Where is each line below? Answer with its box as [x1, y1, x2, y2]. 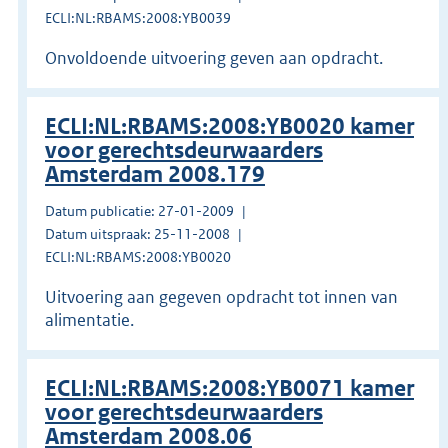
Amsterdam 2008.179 [45, 160, 265, 188]
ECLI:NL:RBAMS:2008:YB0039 [45, 8, 231, 27]
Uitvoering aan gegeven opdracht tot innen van [45, 285, 398, 308]
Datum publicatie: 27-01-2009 [45, 201, 234, 220]
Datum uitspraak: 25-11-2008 [45, 224, 230, 243]
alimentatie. [45, 308, 134, 331]
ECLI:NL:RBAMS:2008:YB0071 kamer [45, 374, 414, 402]
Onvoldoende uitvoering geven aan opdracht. [45, 46, 383, 69]
